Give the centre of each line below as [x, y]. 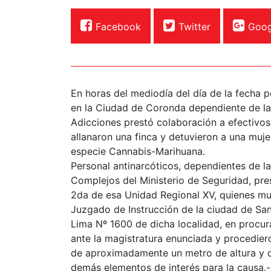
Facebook [118, 26]
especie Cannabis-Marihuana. [138, 151]
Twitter [194, 26]
